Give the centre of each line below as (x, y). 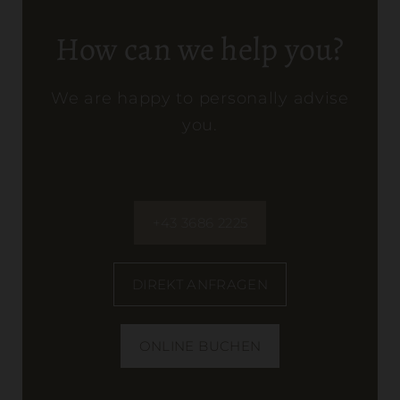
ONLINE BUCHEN (200, 346)
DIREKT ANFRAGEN (200, 284)
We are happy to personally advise (200, 98)
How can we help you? (200, 49)
